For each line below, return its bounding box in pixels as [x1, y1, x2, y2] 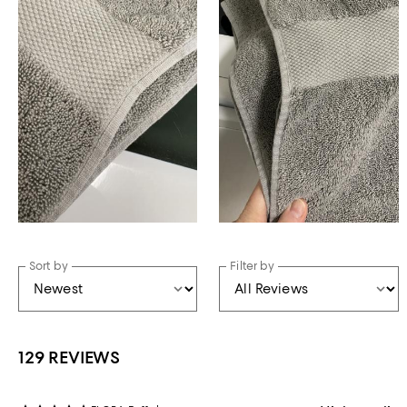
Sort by [29, 258, 68, 273]
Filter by [230, 258, 275, 273]
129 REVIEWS [18, 346, 121, 368]
